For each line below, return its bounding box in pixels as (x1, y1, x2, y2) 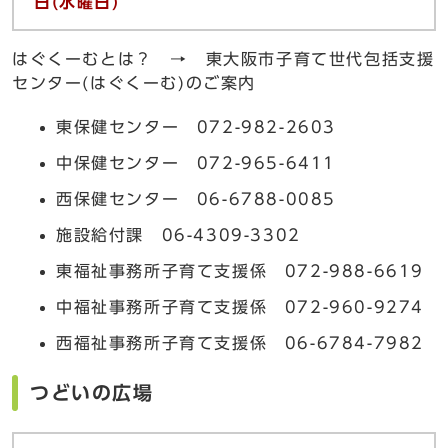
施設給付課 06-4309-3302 (56, 226, 301, 243)
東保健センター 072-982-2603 (56, 118, 336, 135)
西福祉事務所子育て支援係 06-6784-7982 (56, 334, 424, 351)
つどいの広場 (30, 382, 154, 402)
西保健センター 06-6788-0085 (56, 190, 336, 207)
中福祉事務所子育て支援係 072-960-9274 (56, 298, 424, 315)
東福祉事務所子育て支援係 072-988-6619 (56, 262, 424, 279)
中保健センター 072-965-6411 (56, 154, 336, 171)
